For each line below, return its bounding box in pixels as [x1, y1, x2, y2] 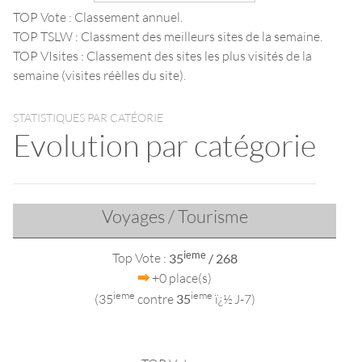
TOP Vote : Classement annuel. [13, 9, 183, 25]
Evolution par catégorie [13, 126, 316, 164]
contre [134, 291, 176, 307]
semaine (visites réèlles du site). [13, 67, 186, 83]
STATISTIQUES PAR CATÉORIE [13, 111, 163, 125]
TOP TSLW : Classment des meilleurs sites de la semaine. [13, 28, 322, 44]
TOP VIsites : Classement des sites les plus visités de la [13, 48, 312, 64]
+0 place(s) [149, 269, 212, 285]
